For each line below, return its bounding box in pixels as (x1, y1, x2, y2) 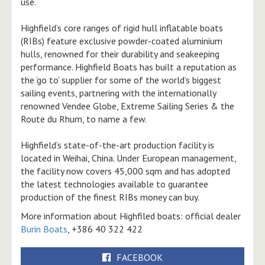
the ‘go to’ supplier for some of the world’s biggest (21, 73, 221, 86)
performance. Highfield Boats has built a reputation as (21, 60, 237, 73)
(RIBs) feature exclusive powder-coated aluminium (21, 34, 222, 47)
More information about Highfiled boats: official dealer (21, 209, 241, 222)
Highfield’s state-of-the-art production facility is (21, 138, 214, 151)
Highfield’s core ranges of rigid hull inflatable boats (21, 21, 223, 34)
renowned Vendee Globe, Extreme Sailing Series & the (21, 99, 234, 112)
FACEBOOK (117, 251, 163, 263)
